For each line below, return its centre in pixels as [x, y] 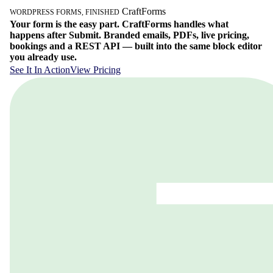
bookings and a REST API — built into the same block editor [136, 46]
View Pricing [95, 70]
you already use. [43, 57]
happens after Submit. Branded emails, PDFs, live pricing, [129, 35]
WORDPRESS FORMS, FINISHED [65, 12]
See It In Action [40, 70]
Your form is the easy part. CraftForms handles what [119, 24]
